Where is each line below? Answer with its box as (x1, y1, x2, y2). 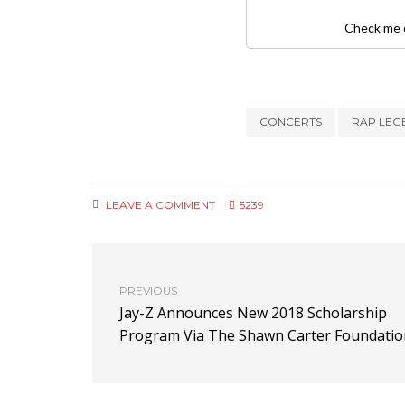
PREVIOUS (119, 284, 177, 297)
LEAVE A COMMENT (103, 198, 215, 212)
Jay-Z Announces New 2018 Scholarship (119, 303, 387, 323)
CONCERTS (259, 115, 322, 128)
